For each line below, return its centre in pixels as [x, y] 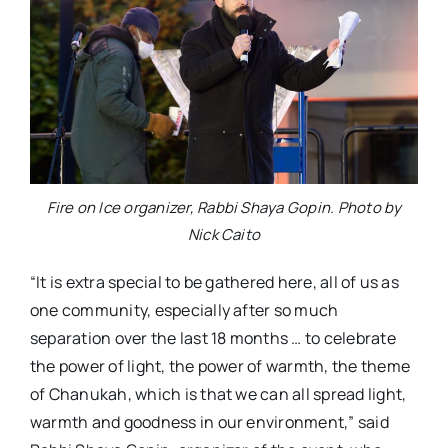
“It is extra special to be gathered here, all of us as [214, 281]
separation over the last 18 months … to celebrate [212, 337]
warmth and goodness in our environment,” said [209, 421]
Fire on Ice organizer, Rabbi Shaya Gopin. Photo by [224, 207]
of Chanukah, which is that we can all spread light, [218, 393]
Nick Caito [224, 234]
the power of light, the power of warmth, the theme [219, 365]
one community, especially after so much [184, 309]
